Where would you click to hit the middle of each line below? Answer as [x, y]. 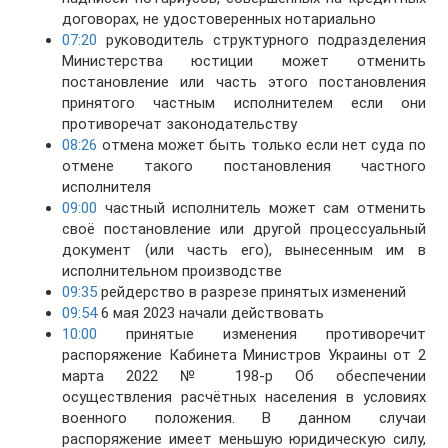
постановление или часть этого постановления [244, 82]
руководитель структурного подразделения [261, 40]
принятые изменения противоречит [261, 334]
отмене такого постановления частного [244, 166]
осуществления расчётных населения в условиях [244, 397]
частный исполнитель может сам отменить [261, 208]
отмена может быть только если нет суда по [261, 145]
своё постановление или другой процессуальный [244, 229]
